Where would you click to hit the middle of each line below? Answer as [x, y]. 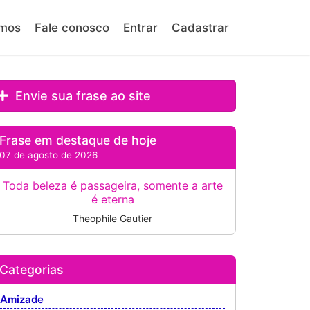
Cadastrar [200, 28]
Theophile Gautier [113, 218]
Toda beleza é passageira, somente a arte [112, 185]
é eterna [112, 199]
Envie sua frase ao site [82, 96]
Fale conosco [72, 28]
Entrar [140, 28]
